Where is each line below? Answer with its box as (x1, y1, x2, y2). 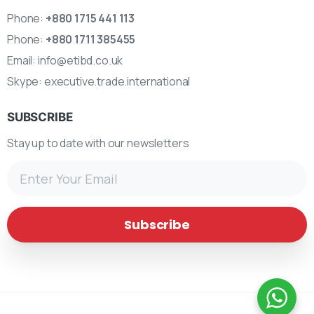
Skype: (7, 74, 44, 90)
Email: (7, 53, 38, 69)
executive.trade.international (43, 74, 191, 90)
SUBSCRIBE (7, 109, 73, 125)
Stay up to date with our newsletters (7, 135, 189, 151)
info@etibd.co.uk (37, 53, 123, 69)
